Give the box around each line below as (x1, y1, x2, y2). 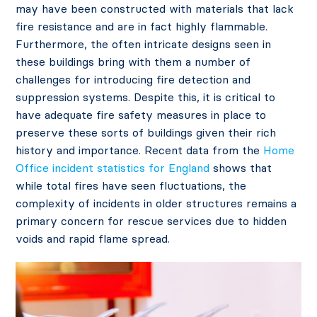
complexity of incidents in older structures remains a (16, 196, 297, 211)
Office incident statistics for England (16, 161, 210, 175)
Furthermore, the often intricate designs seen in (16, 37, 272, 52)
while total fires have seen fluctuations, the (16, 178, 247, 193)
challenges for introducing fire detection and (16, 72, 251, 87)
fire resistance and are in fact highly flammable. (16, 19, 268, 34)
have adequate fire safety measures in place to (16, 108, 267, 122)
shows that (209, 161, 272, 175)
